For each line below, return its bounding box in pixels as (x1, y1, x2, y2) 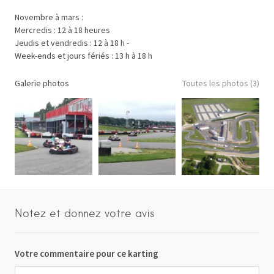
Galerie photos (15, 77, 69, 89)
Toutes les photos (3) (182, 77, 259, 89)
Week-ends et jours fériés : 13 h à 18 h (15, 50, 152, 61)
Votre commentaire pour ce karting (15, 248, 158, 260)
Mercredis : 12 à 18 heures (15, 24, 110, 35)
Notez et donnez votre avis (15, 207, 154, 220)
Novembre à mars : (15, 11, 83, 23)
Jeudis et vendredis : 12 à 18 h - (15, 37, 129, 48)
